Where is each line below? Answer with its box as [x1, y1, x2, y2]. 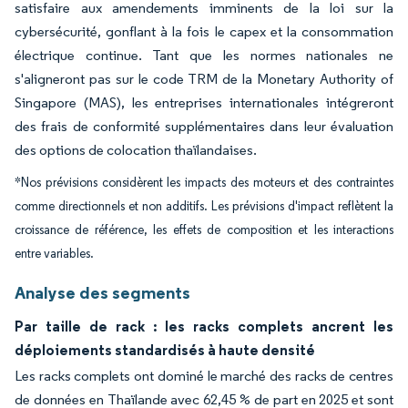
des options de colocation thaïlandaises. [15, 141, 257, 158]
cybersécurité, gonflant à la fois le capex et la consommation [15, 23, 393, 40]
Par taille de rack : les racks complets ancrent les [15, 317, 393, 335]
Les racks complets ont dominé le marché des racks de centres [15, 367, 393, 384]
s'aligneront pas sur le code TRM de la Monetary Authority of [15, 70, 393, 87]
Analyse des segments [15, 281, 190, 303]
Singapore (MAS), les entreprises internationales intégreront [15, 94, 393, 111]
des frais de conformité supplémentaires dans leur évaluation [15, 117, 393, 135]
